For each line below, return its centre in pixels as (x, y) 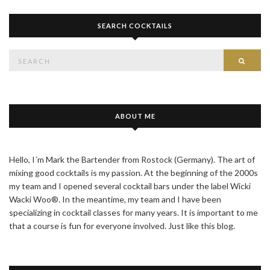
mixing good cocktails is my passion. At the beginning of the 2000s (133, 173)
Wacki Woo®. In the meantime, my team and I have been (115, 199)
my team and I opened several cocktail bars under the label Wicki (130, 186)
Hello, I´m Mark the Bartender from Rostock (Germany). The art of (132, 160)
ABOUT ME (135, 116)
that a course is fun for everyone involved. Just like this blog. (122, 226)
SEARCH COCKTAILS (135, 26)
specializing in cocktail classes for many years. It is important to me (133, 213)
